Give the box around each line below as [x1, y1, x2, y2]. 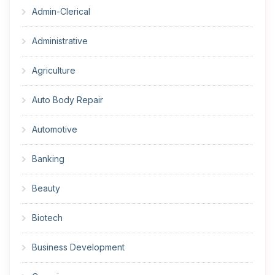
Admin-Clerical [32, 6, 90, 17]
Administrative [32, 36, 88, 47]
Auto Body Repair [32, 95, 103, 106]
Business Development [32, 242, 125, 253]
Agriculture [32, 65, 76, 76]
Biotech [32, 212, 63, 223]
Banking [32, 153, 64, 165]
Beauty [32, 183, 60, 194]
